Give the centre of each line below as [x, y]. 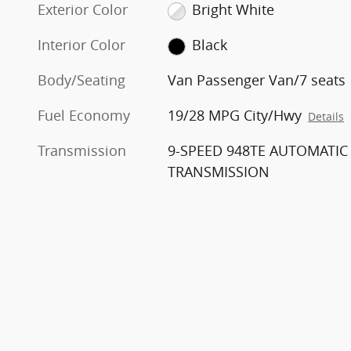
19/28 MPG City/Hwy [235, 116]
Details [326, 117]
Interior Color [81, 45]
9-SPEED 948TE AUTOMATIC [258, 151]
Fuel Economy [84, 116]
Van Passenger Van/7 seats [257, 80]
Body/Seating [81, 80]
